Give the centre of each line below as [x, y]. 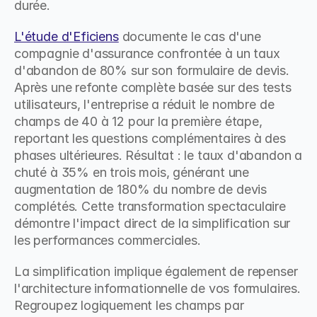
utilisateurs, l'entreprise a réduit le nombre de [144, 104]
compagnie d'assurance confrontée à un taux [147, 53]
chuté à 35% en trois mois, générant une [132, 172]
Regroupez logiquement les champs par [129, 305]
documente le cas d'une [190, 36]
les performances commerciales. [108, 240]
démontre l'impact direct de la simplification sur [152, 223]
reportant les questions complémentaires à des [150, 138]
